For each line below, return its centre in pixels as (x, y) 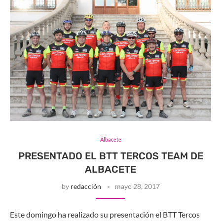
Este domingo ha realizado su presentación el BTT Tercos (105, 214)
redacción (86, 186)
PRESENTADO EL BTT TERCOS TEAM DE (110, 156)
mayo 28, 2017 (137, 186)
